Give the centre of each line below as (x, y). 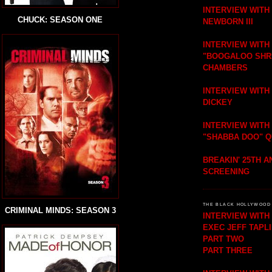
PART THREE (228, 250)
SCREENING (226, 172)
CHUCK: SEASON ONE (60, 20)
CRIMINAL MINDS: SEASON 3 (60, 211)
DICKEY (218, 103)
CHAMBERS (225, 68)
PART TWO (223, 239)
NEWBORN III (228, 22)
